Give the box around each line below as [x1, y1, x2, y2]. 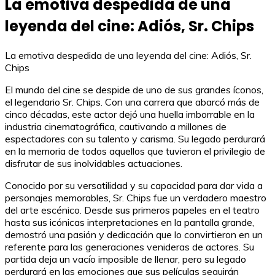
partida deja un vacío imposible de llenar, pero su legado [5, 253, 246, 266]
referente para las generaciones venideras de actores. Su [5, 241, 254, 254]
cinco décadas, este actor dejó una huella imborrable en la [5, 108, 255, 121]
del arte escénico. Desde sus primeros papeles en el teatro [5, 204, 260, 217]
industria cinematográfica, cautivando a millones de [5, 120, 227, 133]
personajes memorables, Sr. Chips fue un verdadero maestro [5, 192, 266, 204]
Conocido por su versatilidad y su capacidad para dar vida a [5, 179, 263, 192]
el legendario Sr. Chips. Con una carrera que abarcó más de [5, 96, 260, 109]
